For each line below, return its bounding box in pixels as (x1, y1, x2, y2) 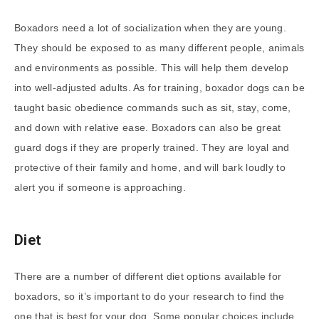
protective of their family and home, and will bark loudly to (14, 162, 286, 174)
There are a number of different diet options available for (14, 271, 282, 283)
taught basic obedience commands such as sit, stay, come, (14, 102, 291, 114)
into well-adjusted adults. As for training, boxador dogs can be (14, 82, 305, 94)
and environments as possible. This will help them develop (14, 62, 289, 74)
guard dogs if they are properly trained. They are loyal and (14, 142, 290, 154)
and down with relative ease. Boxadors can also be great (14, 122, 281, 134)
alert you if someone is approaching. (14, 182, 186, 194)
